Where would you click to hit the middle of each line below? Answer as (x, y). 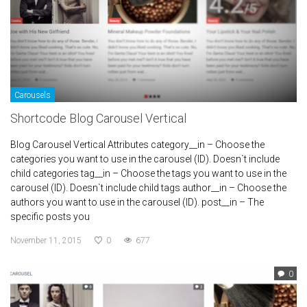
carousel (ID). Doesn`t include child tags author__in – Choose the (148, 188)
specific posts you (50, 217)
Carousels (33, 96)
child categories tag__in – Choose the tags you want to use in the (148, 174)
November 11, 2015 (46, 241)
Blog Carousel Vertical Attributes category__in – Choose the (137, 145)
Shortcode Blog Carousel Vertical (98, 119)
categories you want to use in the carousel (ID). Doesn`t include (145, 159)
